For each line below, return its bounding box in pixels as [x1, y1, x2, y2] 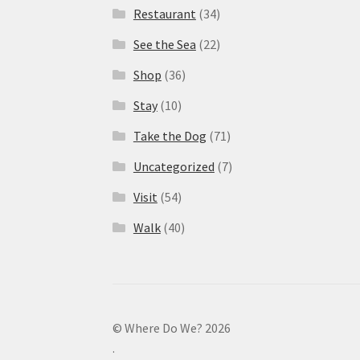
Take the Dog [133, 127, 207, 144]
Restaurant [133, 5, 196, 22]
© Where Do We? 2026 [112, 319, 231, 336]
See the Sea [133, 35, 196, 52]
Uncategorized [133, 157, 215, 174]
